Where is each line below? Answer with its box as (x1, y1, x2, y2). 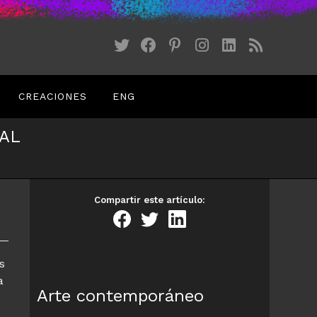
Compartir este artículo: (93, 195, 205, 205)
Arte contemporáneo (37, 286, 204, 306)
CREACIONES (18, 91, 87, 102)
